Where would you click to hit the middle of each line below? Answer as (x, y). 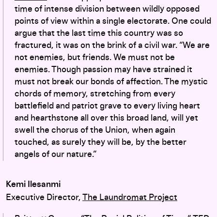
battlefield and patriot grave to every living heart (107, 106)
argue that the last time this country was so (99, 33)
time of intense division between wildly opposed (107, 9)
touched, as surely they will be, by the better (101, 142)
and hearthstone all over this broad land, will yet (106, 118)
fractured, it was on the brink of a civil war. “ (99, 45)
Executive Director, (44, 197)
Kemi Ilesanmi (33, 184)
